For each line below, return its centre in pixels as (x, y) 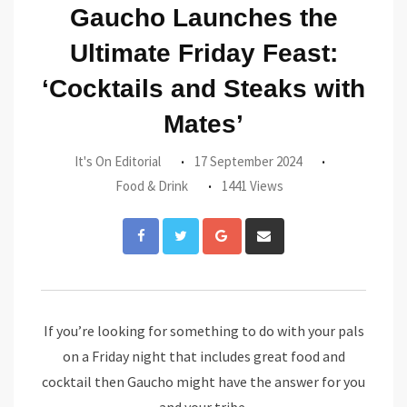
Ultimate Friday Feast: (203, 53)
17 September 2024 (248, 161)
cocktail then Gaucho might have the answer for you (203, 381)
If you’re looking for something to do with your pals (203, 330)
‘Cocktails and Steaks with (203, 88)
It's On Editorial (118, 161)
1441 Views (252, 185)
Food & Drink (151, 185)
